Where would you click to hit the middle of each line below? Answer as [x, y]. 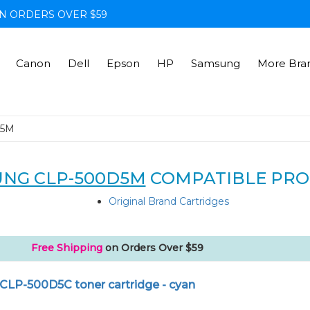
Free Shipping [67, 248]
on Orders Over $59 [153, 248]
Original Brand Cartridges [169, 201]
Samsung [215, 63]
